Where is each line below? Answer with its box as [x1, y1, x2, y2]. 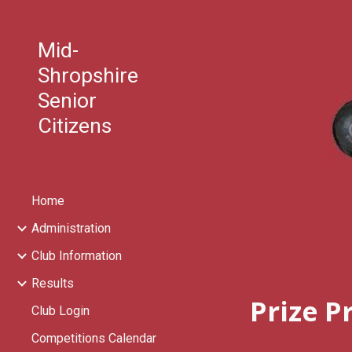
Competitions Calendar [31, 331, 156, 346]
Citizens [38, 113, 112, 138]
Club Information [31, 248, 122, 263]
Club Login [31, 303, 90, 318]
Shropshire [38, 63, 138, 88]
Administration [31, 221, 111, 236]
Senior [38, 88, 97, 113]
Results [31, 276, 74, 291]
